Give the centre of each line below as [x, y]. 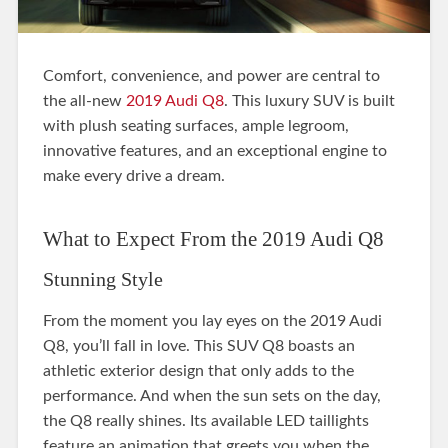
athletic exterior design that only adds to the [198, 370]
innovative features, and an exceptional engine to [214, 150]
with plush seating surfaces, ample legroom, [195, 125]
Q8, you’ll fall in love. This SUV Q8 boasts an [198, 345]
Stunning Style [102, 278]
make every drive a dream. [133, 175]
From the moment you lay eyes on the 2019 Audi [212, 320]
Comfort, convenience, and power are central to [211, 75]
